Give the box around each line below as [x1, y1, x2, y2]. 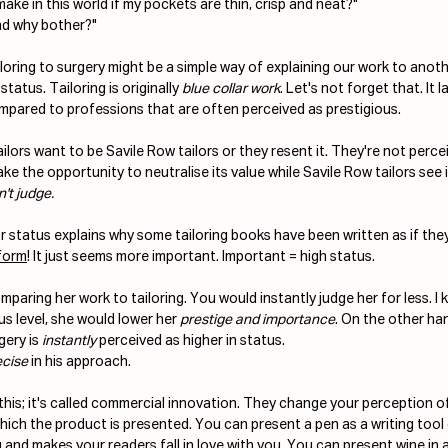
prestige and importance [180, 312, 335, 327]
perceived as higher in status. [96, 333, 288, 348]
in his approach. [28, 354, 134, 369]
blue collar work [182, 81, 280, 96]
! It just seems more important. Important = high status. [27, 249, 375, 264]
